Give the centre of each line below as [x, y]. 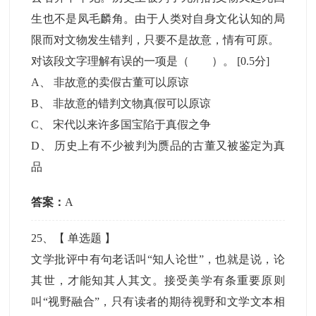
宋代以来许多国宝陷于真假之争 [132, 124]
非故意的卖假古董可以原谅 [122, 82]
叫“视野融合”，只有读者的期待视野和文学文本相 [158, 302]
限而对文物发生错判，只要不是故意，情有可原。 [156, 40]
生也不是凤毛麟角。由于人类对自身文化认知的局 [158, 19]
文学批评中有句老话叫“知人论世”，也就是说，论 [158, 259]
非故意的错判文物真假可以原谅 [132, 103]
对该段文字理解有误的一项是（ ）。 [134, 61]
